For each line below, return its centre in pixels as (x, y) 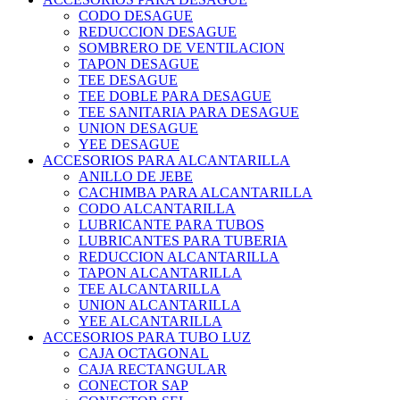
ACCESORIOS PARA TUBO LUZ (147, 337)
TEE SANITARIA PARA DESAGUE (189, 112)
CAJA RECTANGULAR (153, 370)
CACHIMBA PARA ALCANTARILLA (196, 193)
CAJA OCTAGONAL (144, 354)
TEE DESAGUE (128, 80)
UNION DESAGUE (138, 129)
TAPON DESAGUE (139, 64)
